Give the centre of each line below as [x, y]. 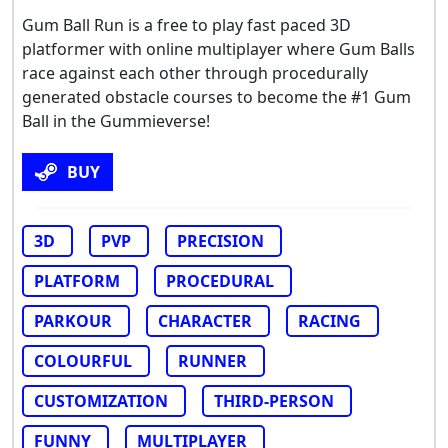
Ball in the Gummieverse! [116, 121]
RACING [329, 321]
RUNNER [212, 361]
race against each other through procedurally [195, 73]
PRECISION [220, 241]
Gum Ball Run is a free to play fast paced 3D [186, 25]
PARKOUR [73, 321]
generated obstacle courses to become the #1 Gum [216, 97]
